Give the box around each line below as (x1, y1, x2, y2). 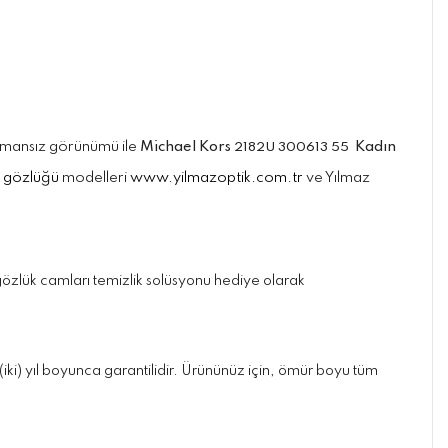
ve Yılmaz (303, 171, 370, 185)
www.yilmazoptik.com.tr (130, 171, 303, 185)
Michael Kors (140, 140, 234, 154)
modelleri (59, 171, 130, 185)
